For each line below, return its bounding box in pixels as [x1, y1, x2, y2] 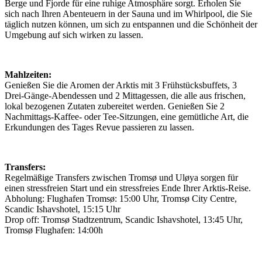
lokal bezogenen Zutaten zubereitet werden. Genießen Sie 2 [5, 101, 225, 112]
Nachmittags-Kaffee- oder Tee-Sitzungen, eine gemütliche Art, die [5, 112, 249, 122]
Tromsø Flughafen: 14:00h [5, 225, 103, 236]
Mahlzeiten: [5, 70, 51, 80]
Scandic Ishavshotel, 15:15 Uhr [5, 204, 120, 215]
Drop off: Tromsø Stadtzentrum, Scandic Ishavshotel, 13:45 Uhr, [5, 215, 243, 225]
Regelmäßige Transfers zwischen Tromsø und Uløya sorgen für [5, 173, 238, 183]
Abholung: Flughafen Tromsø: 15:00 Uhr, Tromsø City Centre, [5, 194, 237, 204]
